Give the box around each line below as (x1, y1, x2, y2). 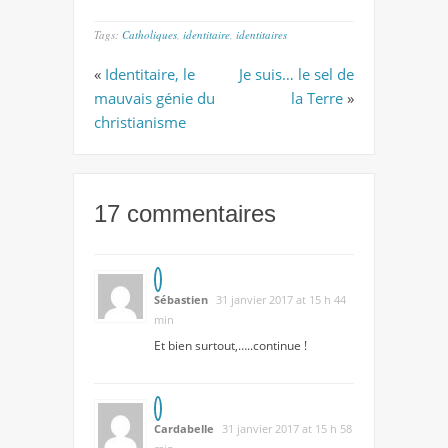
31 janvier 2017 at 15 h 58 (222, 421, 352, 437)
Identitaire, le (105, 64, 195, 85)
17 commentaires (94, 200, 276, 228)
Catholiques (122, 27, 177, 43)
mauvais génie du (94, 88, 215, 109)
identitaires (236, 27, 287, 43)
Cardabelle (154, 421, 214, 437)
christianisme (94, 112, 186, 133)
